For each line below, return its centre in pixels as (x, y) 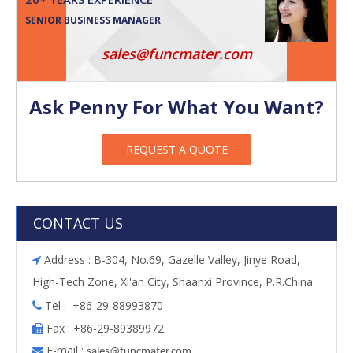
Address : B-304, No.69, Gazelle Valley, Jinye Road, (171, 259)
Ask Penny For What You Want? (176, 106)
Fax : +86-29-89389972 (104, 328)
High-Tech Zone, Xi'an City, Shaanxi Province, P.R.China (173, 281)
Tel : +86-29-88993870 (102, 305)
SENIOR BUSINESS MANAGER (93, 20)
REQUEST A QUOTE (176, 149)
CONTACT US (78, 223)
